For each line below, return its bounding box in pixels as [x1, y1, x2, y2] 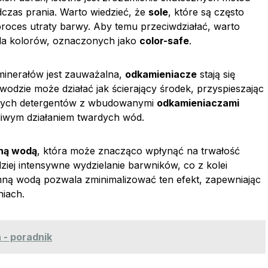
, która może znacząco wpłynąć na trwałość [37, 145, 240, 157]
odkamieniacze [125, 68, 197, 80]
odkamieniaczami [157, 97, 239, 109]
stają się [197, 68, 235, 80]
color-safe [139, 35, 189, 47]
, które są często [168, 6, 244, 18]
